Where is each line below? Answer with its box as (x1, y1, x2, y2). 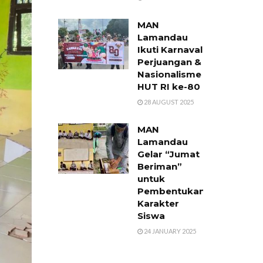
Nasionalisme (137, 69, 201, 80)
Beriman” (137, 161, 182, 172)
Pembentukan (137, 186, 205, 197)
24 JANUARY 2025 (142, 227, 196, 235)
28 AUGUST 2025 (142, 98, 194, 106)
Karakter (137, 198, 179, 209)
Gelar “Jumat (137, 149, 200, 160)
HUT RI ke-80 (137, 81, 200, 92)
